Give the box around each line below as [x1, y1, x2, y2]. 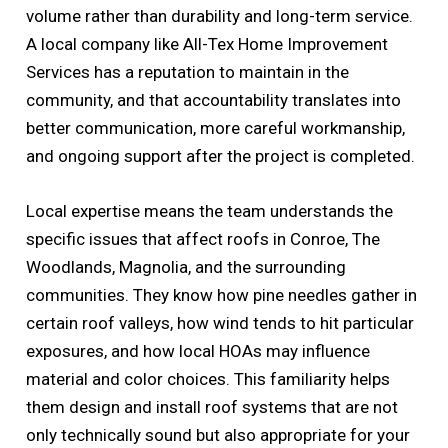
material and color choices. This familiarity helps [26, 369, 391, 390]
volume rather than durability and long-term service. [26, 5, 414, 26]
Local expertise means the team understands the [26, 201, 394, 222]
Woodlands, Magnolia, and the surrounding [26, 257, 347, 278]
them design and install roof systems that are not [26, 397, 399, 418]
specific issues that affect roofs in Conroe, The [26, 229, 381, 250]
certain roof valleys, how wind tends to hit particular [26, 313, 415, 334]
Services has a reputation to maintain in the [26, 61, 350, 82]
